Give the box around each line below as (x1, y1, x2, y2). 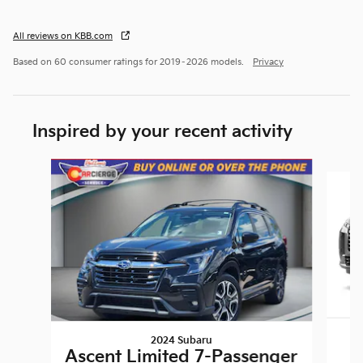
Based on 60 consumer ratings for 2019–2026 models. (13, 57, 246, 67)
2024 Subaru (150, 334, 212, 347)
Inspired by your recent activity (32, 121, 293, 142)
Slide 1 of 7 (12, 159, 70, 173)
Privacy (253, 57, 284, 67)
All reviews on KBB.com (13, 31, 113, 41)
